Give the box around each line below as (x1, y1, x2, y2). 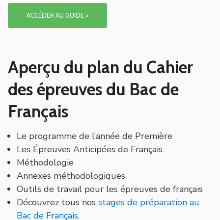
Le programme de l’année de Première (17, 130, 172, 142)
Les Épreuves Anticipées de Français (17, 143, 163, 155)
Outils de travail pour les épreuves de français (17, 183, 203, 195)
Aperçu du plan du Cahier (8, 56, 193, 78)
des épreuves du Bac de (8, 78, 179, 100)
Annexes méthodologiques (17, 169, 125, 182)
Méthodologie (17, 156, 74, 168)
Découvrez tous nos (17, 196, 98, 208)
